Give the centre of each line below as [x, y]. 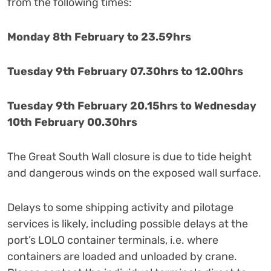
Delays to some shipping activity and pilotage [120, 207]
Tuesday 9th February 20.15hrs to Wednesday [132, 106]
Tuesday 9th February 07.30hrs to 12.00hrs [125, 71]
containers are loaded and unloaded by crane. [122, 256]
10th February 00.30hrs [72, 122]
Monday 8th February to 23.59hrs [99, 37]
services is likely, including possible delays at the [128, 224]
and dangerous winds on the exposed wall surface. [135, 173]
